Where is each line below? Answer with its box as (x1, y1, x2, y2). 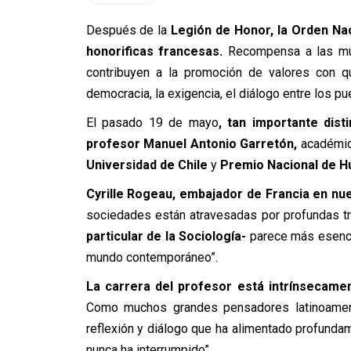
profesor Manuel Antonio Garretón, (85, 136, 301, 151)
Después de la (85, 23, 172, 38)
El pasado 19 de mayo (85, 115, 219, 130)
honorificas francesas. (85, 44, 228, 59)
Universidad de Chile (85, 157, 211, 172)
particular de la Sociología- (85, 229, 250, 244)
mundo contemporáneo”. (85, 250, 218, 265)
